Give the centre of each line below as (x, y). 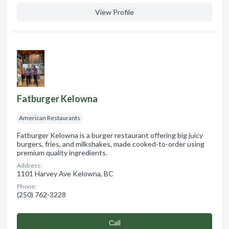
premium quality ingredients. (62, 152)
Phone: (27, 186)
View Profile (114, 12)
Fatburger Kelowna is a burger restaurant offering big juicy (110, 135)
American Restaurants (50, 118)
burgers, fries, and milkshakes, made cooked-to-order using (111, 144)
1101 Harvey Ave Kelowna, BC (65, 173)
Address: (29, 165)
